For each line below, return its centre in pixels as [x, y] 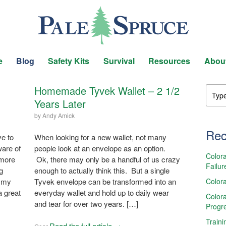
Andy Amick [58, 115]
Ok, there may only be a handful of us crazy [107, 159]
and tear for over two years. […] [86, 203]
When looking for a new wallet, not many [100, 137]
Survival [119, 61]
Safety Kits [69, 61]
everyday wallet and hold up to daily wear [101, 192]
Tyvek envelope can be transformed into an [105, 181]
